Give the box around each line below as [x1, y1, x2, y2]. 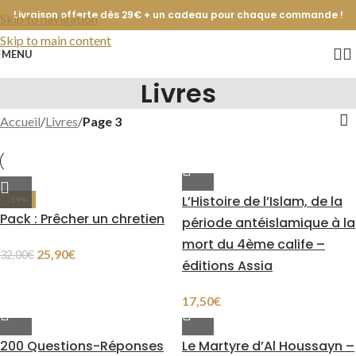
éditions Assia [182, 256, 273, 275]
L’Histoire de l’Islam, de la [182, 192, 342, 211]
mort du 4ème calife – [182, 234, 325, 253]
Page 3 [83, 113, 122, 129]
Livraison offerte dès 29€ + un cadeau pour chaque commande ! [13, 8, 343, 21]
